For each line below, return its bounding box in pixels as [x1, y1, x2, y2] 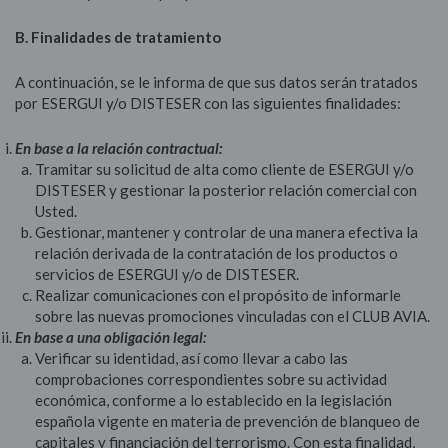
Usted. [34, 202, 77, 220]
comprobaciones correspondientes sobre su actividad [34, 370, 387, 388]
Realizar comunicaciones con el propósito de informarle [34, 286, 401, 304]
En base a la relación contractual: [15, 139, 222, 157]
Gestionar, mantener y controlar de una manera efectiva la [34, 223, 418, 241]
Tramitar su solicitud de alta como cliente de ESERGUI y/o [34, 160, 414, 178]
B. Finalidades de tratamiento [15, 28, 221, 46]
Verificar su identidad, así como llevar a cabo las [34, 349, 348, 367]
